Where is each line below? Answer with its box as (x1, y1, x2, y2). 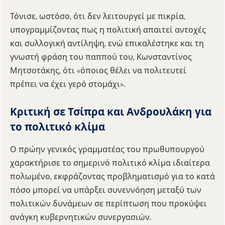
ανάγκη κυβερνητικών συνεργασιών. (10, 212, 151, 222)
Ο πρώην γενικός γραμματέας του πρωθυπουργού (10, 144, 204, 154)
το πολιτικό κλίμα (10, 121, 105, 134)
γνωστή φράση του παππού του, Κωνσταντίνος (10, 52, 192, 62)
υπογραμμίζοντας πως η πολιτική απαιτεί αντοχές (10, 25, 206, 35)
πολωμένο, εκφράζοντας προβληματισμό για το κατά (10, 171, 215, 181)
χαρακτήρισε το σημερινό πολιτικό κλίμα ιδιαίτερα (10, 158, 210, 168)
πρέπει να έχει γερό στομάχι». (10, 79, 126, 89)
